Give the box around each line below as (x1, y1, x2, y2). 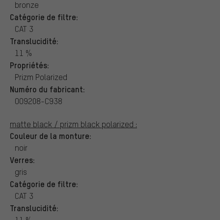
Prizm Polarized (15, 71, 67, 82)
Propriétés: (10, 59, 49, 70)
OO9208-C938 (15, 95, 62, 106)
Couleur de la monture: (10, 130, 91, 141)
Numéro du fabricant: (10, 83, 85, 94)
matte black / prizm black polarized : (10, 118, 137, 129)
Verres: (10, 154, 35, 165)
